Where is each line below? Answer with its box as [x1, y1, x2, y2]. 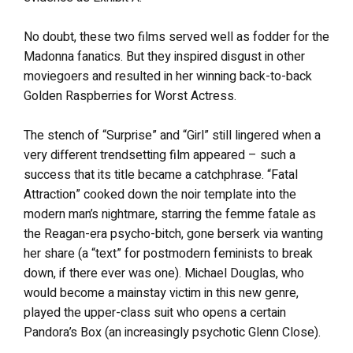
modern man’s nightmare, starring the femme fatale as [24, 205, 316, 224]
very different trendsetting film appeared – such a [24, 146, 295, 165]
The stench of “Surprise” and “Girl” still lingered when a [24, 126, 321, 145]
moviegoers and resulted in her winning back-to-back [24, 67, 312, 86]
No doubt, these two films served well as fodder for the [24, 28, 329, 46]
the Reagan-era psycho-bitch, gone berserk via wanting [24, 225, 323, 243]
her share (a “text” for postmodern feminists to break [24, 244, 313, 263]
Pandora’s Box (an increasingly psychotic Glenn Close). [24, 323, 321, 342]
